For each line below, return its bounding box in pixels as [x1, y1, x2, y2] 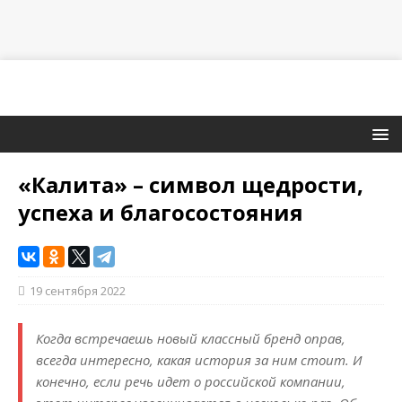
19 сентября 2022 [30, 283, 126, 300]
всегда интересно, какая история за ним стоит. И [36, 351, 362, 370]
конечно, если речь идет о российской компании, [36, 372, 345, 391]
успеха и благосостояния [18, 197, 303, 228]
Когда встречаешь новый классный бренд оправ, [36, 329, 345, 348]
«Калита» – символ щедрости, [18, 170, 363, 200]
